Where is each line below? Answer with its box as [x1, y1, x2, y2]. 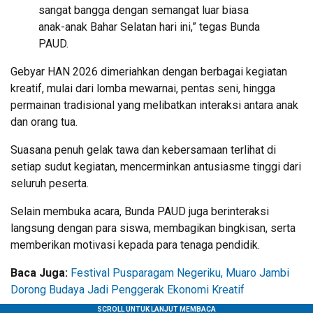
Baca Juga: [10, 265, 71, 279]
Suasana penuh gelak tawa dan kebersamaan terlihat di [10, 143, 276, 156]
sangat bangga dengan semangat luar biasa [38, 3, 249, 17]
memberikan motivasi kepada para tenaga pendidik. [10, 238, 260, 252]
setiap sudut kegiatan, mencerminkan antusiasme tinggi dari [10, 159, 301, 173]
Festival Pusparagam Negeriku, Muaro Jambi [71, 265, 289, 279]
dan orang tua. [10, 115, 78, 129]
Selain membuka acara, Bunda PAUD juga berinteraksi [10, 204, 269, 218]
